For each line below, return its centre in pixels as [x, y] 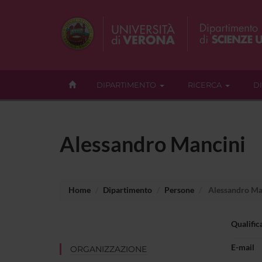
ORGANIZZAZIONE [108, 249]
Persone [179, 189]
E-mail [242, 247]
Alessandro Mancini [153, 144]
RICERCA [205, 85]
